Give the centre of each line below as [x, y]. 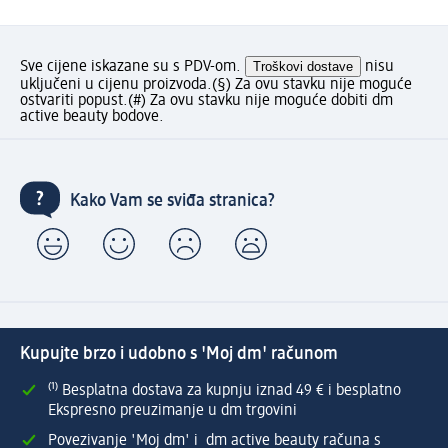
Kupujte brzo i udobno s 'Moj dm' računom [179, 353]
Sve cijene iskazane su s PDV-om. [132, 66]
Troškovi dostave [303, 66]
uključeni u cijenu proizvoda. [116, 84]
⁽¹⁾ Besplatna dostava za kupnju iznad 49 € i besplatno [224, 390]
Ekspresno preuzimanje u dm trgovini [172, 410]
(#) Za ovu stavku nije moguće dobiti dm [260, 100]
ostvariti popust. [74, 100]
